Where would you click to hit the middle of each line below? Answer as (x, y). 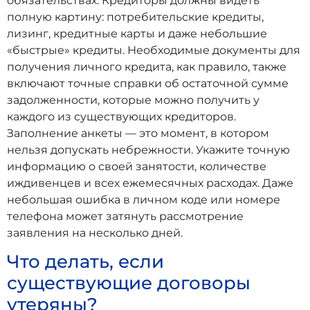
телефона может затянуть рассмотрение (125, 216)
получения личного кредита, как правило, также (147, 66)
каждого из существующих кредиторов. (121, 116)
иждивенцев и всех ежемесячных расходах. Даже (150, 183)
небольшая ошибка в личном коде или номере (144, 199)
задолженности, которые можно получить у (133, 100)
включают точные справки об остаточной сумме (148, 83)
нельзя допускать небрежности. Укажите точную (148, 149)
